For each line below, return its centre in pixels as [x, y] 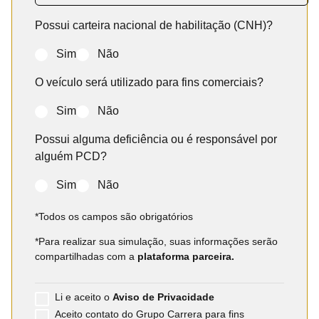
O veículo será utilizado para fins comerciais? [149, 82]
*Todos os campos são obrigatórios [114, 216]
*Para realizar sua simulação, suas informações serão [156, 241]
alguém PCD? [71, 156]
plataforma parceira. [186, 256]
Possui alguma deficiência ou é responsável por [156, 139]
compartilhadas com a [85, 256]
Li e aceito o [82, 297]
